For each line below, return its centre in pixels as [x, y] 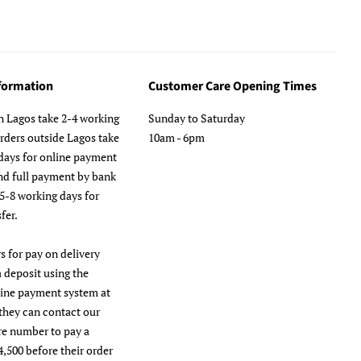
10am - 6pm [176, 137]
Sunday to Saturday [197, 118]
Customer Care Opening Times [232, 86]
